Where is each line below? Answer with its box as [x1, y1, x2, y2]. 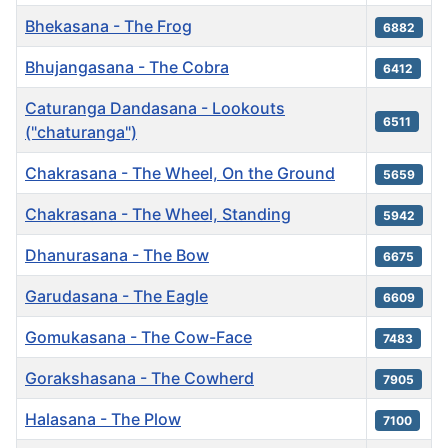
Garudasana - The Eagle [25, 285, 208, 306]
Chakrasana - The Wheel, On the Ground [25, 162, 335, 183]
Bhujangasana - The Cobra [25, 56, 229, 77]
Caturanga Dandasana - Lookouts [25, 97, 285, 118]
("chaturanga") [25, 121, 137, 142]
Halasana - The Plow [25, 408, 181, 429]
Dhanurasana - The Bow [25, 244, 209, 265]
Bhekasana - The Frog [25, 15, 192, 36]
